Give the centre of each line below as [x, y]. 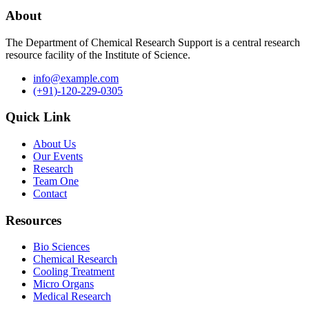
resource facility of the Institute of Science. [98, 54]
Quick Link [38, 117]
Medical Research [72, 297]
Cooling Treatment [74, 272]
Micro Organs [63, 284]
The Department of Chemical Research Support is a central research [153, 42]
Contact [50, 193]
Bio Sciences [61, 247]
